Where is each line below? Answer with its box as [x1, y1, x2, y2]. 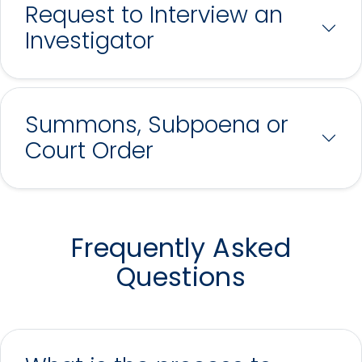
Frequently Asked [71, 229, 291, 266]
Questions [116, 258, 246, 295]
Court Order [25, 134, 154, 166]
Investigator [25, 24, 154, 57]
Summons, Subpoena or [25, 108, 288, 141]
